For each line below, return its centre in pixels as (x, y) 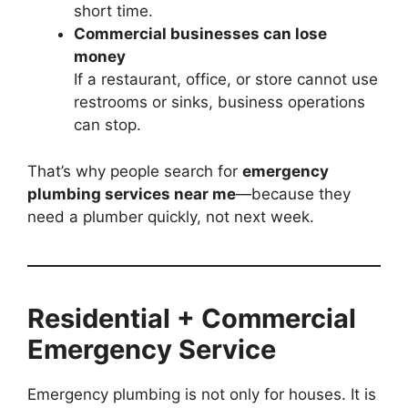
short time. (113, 11)
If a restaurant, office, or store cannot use (226, 80)
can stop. (107, 125)
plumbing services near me (132, 194)
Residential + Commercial (192, 318)
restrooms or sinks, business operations (219, 102)
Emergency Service (152, 349)
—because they (293, 194)
